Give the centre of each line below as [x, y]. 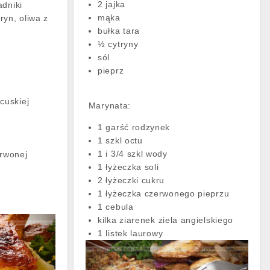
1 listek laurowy [130, 233]
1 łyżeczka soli [128, 167]
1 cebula [117, 206]
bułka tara [119, 30]
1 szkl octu [120, 140]
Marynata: [108, 105]
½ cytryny [118, 44]
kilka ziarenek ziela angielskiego [166, 220]
